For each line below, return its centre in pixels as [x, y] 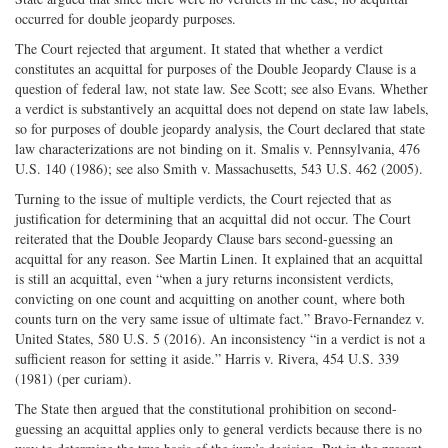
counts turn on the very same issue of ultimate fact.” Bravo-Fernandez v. [220, 318]
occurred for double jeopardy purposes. [125, 18]
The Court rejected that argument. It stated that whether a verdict [199, 48]
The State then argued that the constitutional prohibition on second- [206, 408]
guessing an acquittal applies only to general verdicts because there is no [218, 428]
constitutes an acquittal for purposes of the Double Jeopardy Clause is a [215, 68]
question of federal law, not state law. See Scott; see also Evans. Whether [221, 88]
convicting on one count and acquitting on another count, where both [210, 298]
